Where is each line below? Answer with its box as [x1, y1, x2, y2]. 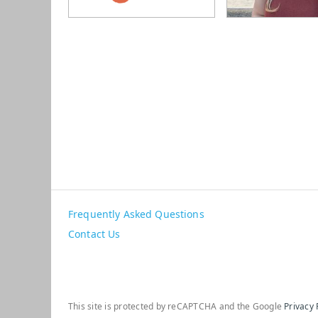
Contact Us [68, 226, 121, 241]
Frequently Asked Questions [68, 207, 204, 221]
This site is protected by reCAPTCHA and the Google [68, 300, 285, 312]
